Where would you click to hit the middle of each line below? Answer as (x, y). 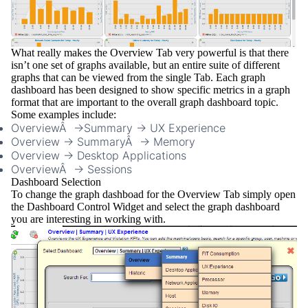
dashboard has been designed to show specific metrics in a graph (151, 90)
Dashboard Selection (56, 182)
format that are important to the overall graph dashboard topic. (145, 102)
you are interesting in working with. (88, 219)
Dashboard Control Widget (85, 207)
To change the (43, 195)
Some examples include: (64, 115)
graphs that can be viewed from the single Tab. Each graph (138, 78)
